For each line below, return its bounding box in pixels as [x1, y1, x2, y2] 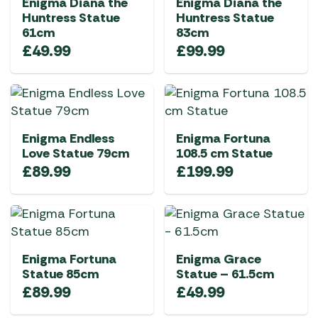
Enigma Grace [176, 251, 261, 268]
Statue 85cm [22, 265, 99, 283]
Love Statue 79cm [22, 145, 129, 162]
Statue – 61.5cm [176, 265, 274, 283]
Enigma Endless [22, 130, 114, 147]
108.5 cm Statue [176, 145, 273, 162]
